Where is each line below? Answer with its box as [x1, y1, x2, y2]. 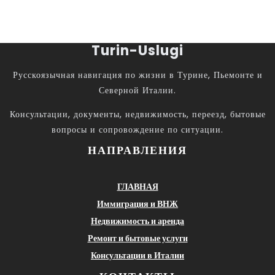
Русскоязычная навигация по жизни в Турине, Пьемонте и [12, 68, 263, 81]
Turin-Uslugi [91, 41, 184, 60]
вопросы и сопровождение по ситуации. [52, 123, 223, 136]
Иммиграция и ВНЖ [97, 197, 178, 210]
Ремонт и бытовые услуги [87, 231, 188, 244]
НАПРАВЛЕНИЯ [88, 142, 187, 158]
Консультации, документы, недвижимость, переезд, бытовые [9, 107, 266, 120]
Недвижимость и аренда [91, 214, 184, 227]
